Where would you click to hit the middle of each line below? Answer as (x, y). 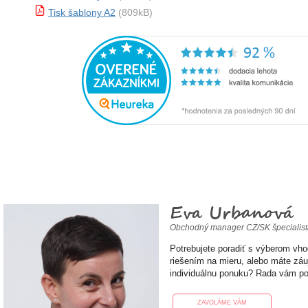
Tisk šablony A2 (82, 12)
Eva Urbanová (232, 213)
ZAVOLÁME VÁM (222, 303)
